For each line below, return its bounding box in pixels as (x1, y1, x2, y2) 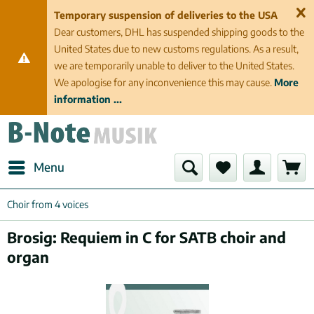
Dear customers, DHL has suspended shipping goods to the (54, 26, 305, 38)
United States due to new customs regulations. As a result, (54, 43, 299, 55)
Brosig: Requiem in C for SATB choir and (7, 228, 286, 247)
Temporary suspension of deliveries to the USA (54, 9, 278, 21)
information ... (54, 93, 123, 105)
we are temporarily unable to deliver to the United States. (54, 60, 295, 71)
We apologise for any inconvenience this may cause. (54, 76, 275, 88)
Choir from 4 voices (7, 198, 88, 210)
